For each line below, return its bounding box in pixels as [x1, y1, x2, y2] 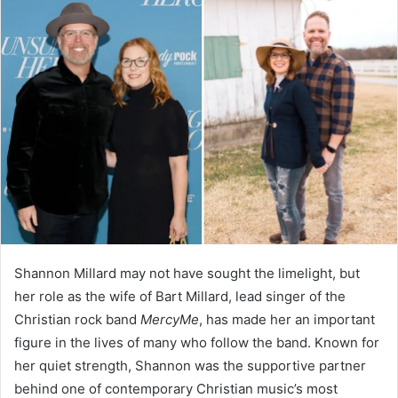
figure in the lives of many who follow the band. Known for [14, 333, 379, 351]
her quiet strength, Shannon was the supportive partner [14, 356, 366, 374]
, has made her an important [199, 310, 375, 328]
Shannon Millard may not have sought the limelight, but [14, 264, 360, 282]
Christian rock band [14, 310, 140, 328]
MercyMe [140, 310, 199, 328]
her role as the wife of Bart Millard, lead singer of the [14, 287, 346, 305]
